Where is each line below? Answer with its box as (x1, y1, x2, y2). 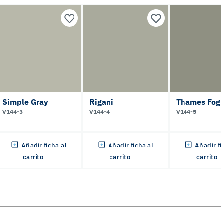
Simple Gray (2, 97, 48, 107)
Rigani (89, 97, 113, 107)
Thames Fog (176, 97, 220, 107)
